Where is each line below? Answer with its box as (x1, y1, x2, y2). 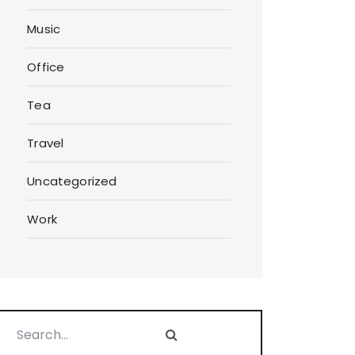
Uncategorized (27, 173, 117, 190)
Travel (27, 135, 64, 152)
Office (27, 59, 65, 76)
